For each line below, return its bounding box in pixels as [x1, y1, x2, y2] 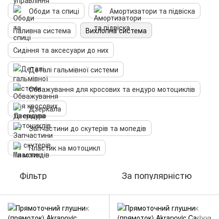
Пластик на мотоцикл [29, 143, 100, 153]
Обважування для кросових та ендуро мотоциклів [29, 84, 195, 94]
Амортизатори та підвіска [109, 6, 195, 16]
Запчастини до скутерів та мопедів [29, 123, 146, 133]
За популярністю [122, 169, 192, 181]
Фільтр [20, 169, 47, 181]
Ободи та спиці [29, 6, 79, 16]
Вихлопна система [86, 25, 147, 35]
